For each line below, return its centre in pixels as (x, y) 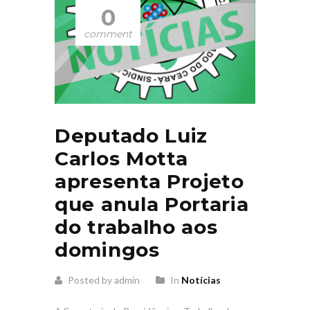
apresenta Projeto (149, 181)
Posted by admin (103, 280)
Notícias (201, 280)
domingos (107, 249)
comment (108, 34)
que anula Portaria (152, 204)
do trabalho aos (136, 227)
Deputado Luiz (131, 135)
